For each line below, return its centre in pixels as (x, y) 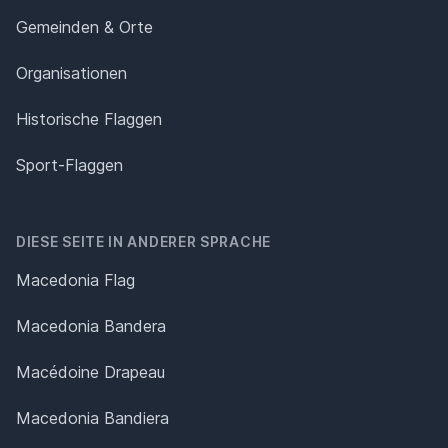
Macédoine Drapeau (90, 372)
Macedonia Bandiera (92, 418)
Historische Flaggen (89, 119)
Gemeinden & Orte (84, 27)
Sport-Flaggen (69, 165)
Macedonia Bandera (91, 326)
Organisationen (71, 73)
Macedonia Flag (75, 280)
